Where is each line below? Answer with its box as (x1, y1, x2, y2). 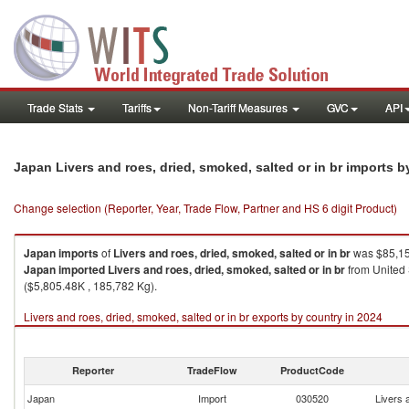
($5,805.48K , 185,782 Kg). (24, 278, 157, 293)
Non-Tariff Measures (188, 100, 290, 115)
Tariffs (122, 100, 152, 115)
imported (58, 261, 105, 278)
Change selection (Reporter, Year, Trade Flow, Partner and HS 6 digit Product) (14, 200, 397, 215)
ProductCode (280, 363, 344, 377)
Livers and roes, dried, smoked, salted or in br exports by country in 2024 (24, 309, 383, 324)
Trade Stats (27, 100, 86, 115)
